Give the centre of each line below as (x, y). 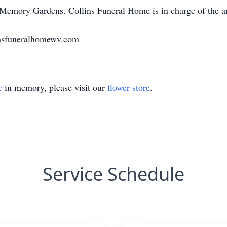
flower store (129, 87)
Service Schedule (113, 174)
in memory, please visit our (55, 87)
